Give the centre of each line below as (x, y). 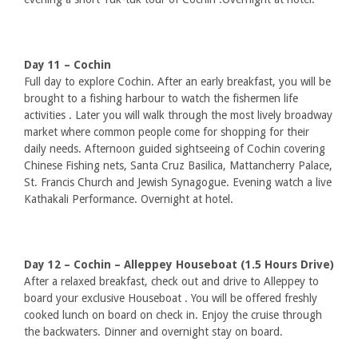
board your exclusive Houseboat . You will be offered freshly (171, 298)
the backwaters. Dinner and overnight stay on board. (153, 332)
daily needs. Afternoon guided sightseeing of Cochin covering (175, 149)
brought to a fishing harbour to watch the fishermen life (161, 98)
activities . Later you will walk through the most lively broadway (178, 115)
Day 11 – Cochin (68, 65)
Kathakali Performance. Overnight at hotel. (129, 199)
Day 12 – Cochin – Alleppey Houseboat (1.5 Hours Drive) (179, 265)
